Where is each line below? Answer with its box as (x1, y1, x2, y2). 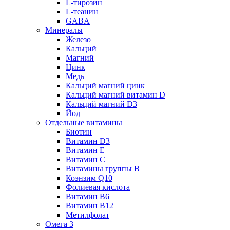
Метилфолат (66, 210, 109, 219)
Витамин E (66, 146, 105, 155)
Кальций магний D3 (66, 100, 137, 108)
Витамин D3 (66, 137, 110, 145)
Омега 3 (45, 220, 73, 228)
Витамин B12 (66, 201, 113, 210)
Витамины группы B (66, 164, 140, 173)
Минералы (45, 26, 83, 34)
